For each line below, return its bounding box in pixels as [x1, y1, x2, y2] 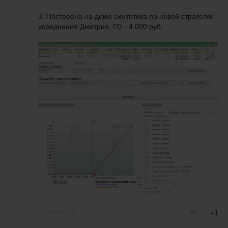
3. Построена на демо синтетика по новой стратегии [38, 12, 214, 20]
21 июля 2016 [38, 208, 78, 215]
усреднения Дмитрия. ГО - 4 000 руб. [38, 22, 163, 31]
